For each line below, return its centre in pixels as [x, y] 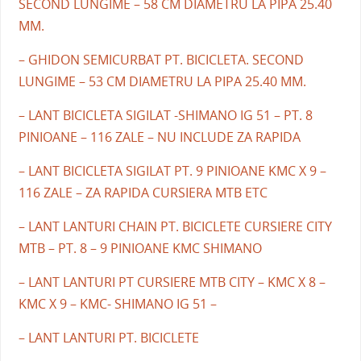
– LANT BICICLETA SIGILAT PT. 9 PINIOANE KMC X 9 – [172, 170]
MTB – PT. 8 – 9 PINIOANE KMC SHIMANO [140, 248]
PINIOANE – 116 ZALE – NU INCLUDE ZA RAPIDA [159, 137]
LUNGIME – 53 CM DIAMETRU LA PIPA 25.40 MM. [162, 81]
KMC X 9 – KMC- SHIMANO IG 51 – [117, 303]
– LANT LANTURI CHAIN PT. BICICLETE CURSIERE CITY [175, 226]
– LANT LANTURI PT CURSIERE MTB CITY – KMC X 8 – [172, 282]
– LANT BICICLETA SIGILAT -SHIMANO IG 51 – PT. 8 [165, 115]
